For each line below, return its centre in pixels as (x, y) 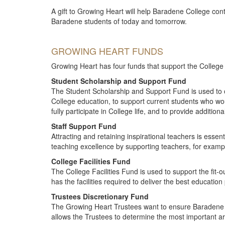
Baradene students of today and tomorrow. (119, 21)
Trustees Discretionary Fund (100, 196)
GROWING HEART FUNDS (107, 51)
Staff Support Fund (84, 126)
